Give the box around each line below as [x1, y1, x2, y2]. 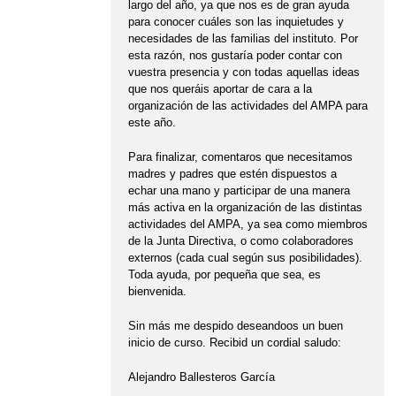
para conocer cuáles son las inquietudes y [127, 15, 344, 29]
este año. [127, 116, 176, 130]
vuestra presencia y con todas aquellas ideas [127, 65, 360, 80]
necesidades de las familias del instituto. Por [127, 32, 358, 46]
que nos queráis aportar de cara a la [127, 82, 312, 96]
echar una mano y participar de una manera [127, 184, 350, 198]
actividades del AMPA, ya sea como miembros [127, 217, 368, 232]
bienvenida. [127, 285, 187, 299]
